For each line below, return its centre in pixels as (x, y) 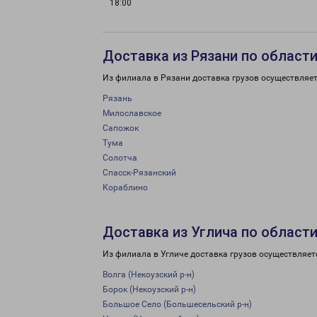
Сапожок (121, 128)
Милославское (132, 113)
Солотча (120, 158)
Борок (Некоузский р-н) (149, 289)
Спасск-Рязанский (139, 173)
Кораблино (125, 188)
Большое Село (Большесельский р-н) (177, 304)
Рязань (117, 98)
